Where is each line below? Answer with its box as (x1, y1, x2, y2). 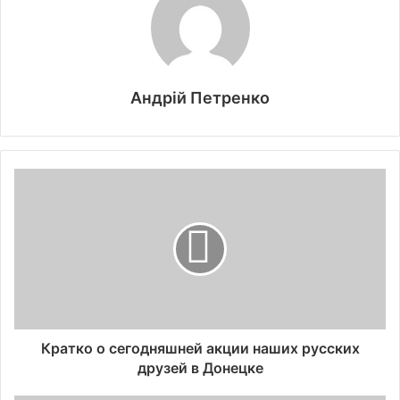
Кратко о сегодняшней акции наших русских (40, 339, 360, 358)
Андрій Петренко (130, 88, 270, 108)
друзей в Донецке (137, 359, 263, 378)
